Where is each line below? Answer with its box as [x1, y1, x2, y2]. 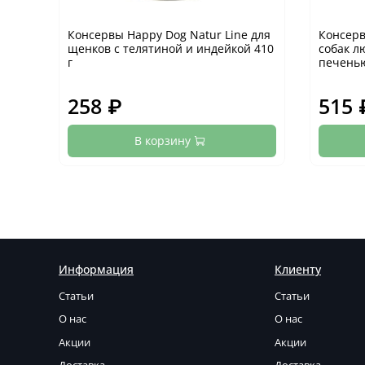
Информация [59, 261, 134, 277]
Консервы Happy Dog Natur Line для [68, 26, 270, 42]
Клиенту [275, 261, 321, 277]
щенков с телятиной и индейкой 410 [68, 40, 274, 56]
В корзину [134, 132, 191, 148]
